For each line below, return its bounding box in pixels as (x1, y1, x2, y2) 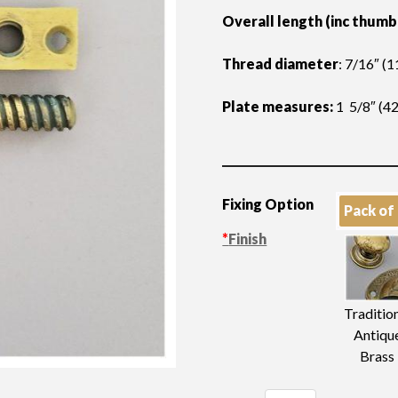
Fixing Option (222, 195, 314, 212)
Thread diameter (222, 55, 339, 72)
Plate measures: (222, 98, 334, 115)
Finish (228, 230, 267, 247)
